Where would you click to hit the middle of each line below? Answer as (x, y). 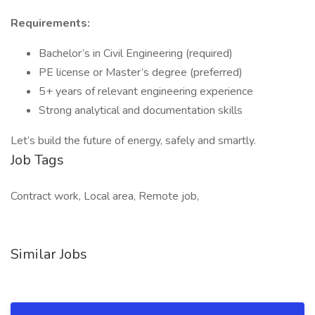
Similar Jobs (49, 254)
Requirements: (50, 23)
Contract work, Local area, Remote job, (105, 196)
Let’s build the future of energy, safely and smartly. (133, 141)
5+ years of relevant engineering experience (146, 91)
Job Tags (37, 160)
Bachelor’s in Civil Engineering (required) (136, 53)
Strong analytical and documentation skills (141, 110)
